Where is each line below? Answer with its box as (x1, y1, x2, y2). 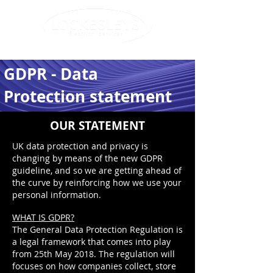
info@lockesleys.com (12, 43, 96, 54)
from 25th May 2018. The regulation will (12, 248, 175, 260)
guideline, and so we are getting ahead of (12, 165, 182, 176)
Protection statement (4, 85, 172, 107)
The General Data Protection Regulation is (12, 224, 183, 235)
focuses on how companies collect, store (12, 260, 176, 272)
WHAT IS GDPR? (12, 211, 74, 223)
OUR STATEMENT (50, 118, 145, 133)
